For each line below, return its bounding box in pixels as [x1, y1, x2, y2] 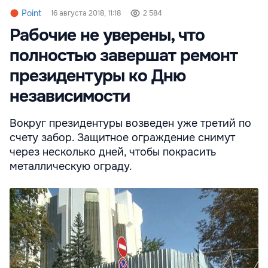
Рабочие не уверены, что [10, 25, 205, 47]
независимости [10, 86, 130, 108]
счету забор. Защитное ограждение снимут [10, 131, 235, 145]
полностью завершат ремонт [10, 45, 237, 67]
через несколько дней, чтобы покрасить [10, 145, 216, 159]
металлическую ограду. [10, 160, 132, 173]
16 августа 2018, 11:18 [51, 8, 121, 19]
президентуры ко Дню [10, 65, 185, 87]
